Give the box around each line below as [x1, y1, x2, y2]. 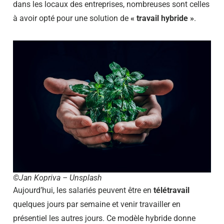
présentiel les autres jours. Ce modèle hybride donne [13, 213, 195, 223]
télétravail [153, 185, 189, 195]
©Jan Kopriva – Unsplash [13, 172, 102, 182]
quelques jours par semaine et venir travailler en [13, 199, 180, 209]
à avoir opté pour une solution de [13, 13, 130, 23]
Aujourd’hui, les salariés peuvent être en [13, 185, 153, 195]
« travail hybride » [130, 13, 194, 23]
